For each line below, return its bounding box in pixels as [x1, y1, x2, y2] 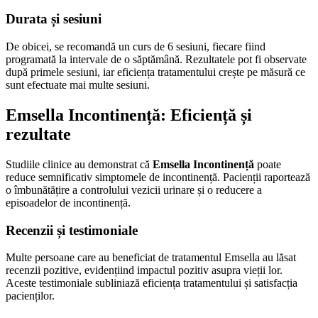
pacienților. [6, 290, 55, 302]
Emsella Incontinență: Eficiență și [6, 106, 252, 125]
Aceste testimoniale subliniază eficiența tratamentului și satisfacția [6, 277, 297, 290]
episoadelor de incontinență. [6, 196, 131, 209]
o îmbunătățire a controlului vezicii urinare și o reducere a [6, 183, 262, 196]
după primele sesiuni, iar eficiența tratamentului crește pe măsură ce [6, 66, 305, 79]
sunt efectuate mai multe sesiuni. [6, 79, 150, 92]
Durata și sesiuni [6, 11, 102, 27]
